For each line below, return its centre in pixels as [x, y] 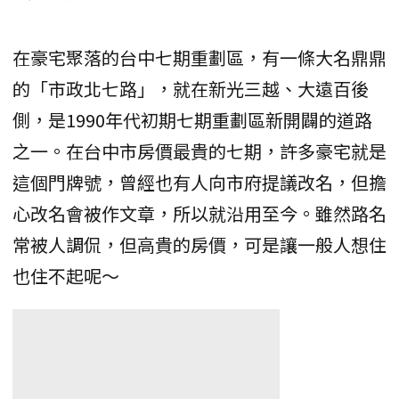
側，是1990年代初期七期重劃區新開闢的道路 [192, 119]
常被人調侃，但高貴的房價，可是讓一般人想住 [199, 244]
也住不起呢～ [66, 275]
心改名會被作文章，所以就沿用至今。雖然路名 [199, 213]
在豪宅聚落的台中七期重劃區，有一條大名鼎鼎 [199, 57]
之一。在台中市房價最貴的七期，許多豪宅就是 [199, 151]
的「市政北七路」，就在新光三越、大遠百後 [191, 88]
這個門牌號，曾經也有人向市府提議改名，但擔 [199, 182]
